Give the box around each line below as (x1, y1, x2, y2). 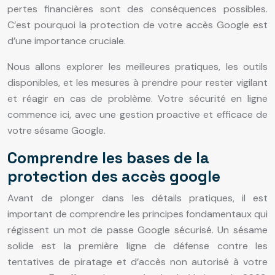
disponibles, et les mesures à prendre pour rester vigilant (7, 76, 268, 90)
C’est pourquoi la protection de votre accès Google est (7, 18, 268, 32)
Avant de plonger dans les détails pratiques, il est (7, 192, 268, 205)
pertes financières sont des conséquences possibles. (7, 2, 268, 16)
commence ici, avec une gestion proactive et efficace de (7, 108, 268, 122)
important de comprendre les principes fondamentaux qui (7, 207, 268, 221)
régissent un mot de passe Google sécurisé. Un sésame (7, 223, 268, 237)
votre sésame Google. (7, 124, 106, 137)
